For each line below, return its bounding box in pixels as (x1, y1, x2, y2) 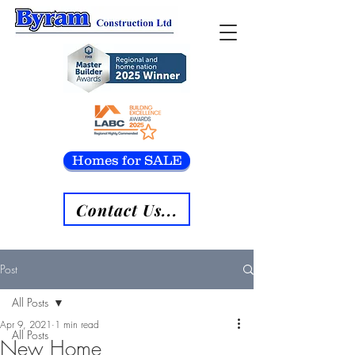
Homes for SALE (71, 153, 182, 167)
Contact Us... (75, 198, 178, 220)
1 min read (55, 318, 99, 331)
